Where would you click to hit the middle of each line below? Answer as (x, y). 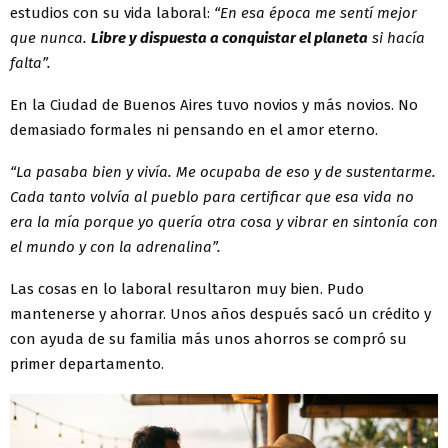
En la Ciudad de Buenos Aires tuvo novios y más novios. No (214, 104)
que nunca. (50, 37)
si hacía (396, 37)
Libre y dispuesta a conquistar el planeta (229, 37)
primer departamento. (87, 363)
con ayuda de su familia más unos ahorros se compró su (208, 338)
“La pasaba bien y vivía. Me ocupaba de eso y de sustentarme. (223, 171)
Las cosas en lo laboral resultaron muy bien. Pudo (187, 288)
